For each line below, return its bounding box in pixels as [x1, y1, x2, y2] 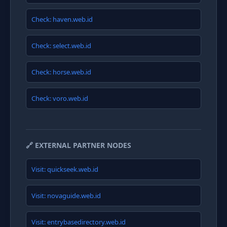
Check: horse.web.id [31, 67, 91, 77]
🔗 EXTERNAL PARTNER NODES [26, 140, 131, 150]
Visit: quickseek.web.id [31, 165, 98, 174]
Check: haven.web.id [31, 15, 93, 24]
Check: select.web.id [31, 41, 91, 50]
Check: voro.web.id [31, 94, 88, 103]
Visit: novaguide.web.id [31, 191, 101, 200]
